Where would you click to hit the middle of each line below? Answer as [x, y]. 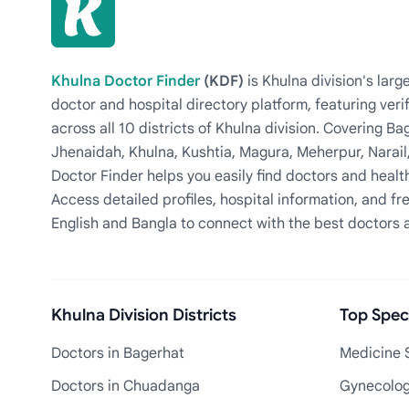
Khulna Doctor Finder [126, 81]
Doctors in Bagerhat [118, 353]
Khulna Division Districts [144, 315]
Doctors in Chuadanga [126, 386]
